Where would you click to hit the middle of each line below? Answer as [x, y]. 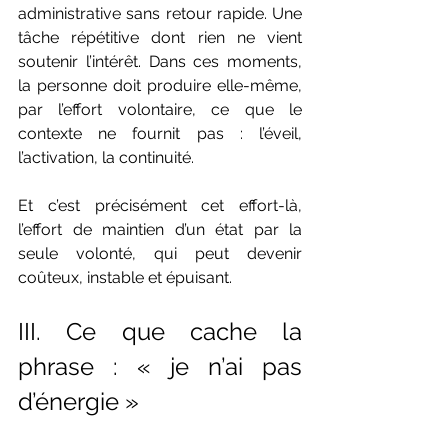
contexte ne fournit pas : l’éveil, [160, 133]
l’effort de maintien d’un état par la [160, 229]
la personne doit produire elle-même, [160, 85]
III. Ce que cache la [160, 331]
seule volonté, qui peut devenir [160, 253]
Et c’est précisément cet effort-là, [160, 205]
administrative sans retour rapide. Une [160, 13]
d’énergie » [78, 401]
